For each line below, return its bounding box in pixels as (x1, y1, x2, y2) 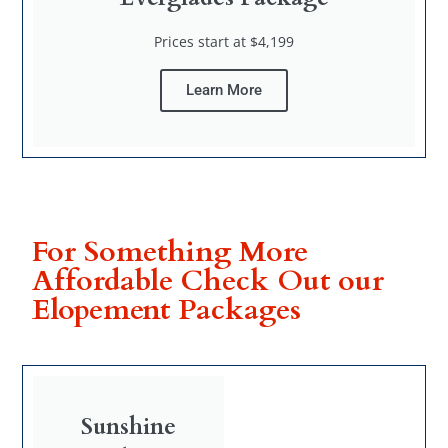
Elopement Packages (32, 289, 302, 330)
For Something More (32, 231, 309, 272)
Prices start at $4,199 (154, 31, 294, 51)
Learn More (186, 80, 262, 99)
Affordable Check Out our (32, 260, 385, 301)
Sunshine (81, 410, 177, 442)
